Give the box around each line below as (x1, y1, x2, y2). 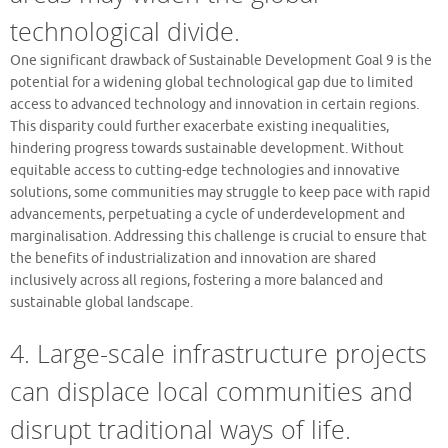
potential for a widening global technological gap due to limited (10, 73, 413, 91)
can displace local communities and (10, 373, 413, 408)
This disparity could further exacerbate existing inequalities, (10, 117, 389, 135)
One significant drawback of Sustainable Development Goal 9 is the (10, 51, 432, 69)
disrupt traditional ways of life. (10, 411, 351, 446)
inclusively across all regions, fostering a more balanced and (10, 271, 383, 289)
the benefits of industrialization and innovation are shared (10, 249, 376, 267)
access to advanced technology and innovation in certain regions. (10, 95, 419, 113)
